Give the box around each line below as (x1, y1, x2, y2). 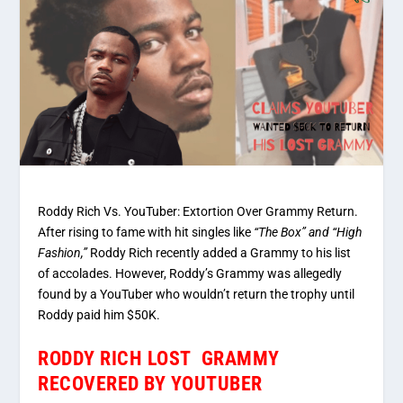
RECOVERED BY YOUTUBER (38, 372, 263, 395)
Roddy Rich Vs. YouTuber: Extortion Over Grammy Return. (38, 204, 359, 219)
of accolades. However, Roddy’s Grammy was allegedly (38, 266, 343, 282)
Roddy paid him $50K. (38, 308, 161, 323)
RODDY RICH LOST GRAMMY (38, 346, 280, 370)
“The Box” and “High (251, 225, 363, 240)
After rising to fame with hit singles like (38, 225, 252, 240)
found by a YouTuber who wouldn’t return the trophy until (38, 287, 355, 302)
